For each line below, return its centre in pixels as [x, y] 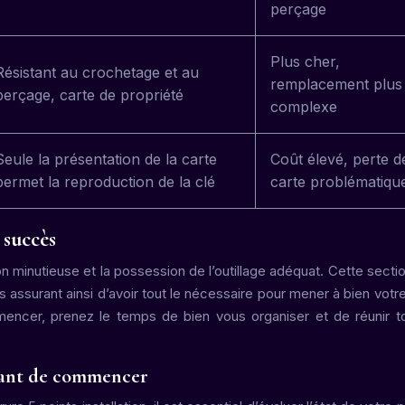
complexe [304, 107]
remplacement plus [336, 84]
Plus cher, [305, 61]
